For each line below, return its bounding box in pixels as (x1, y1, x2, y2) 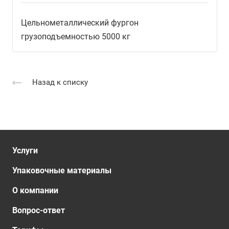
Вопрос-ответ (12, 205, 65, 216)
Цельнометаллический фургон (21, 18, 139, 28)
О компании (12, 186, 58, 196)
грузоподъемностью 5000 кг (21, 32, 130, 42)
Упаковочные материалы (12, 166, 111, 176)
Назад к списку (32, 78, 88, 87)
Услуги (12, 146, 38, 156)
